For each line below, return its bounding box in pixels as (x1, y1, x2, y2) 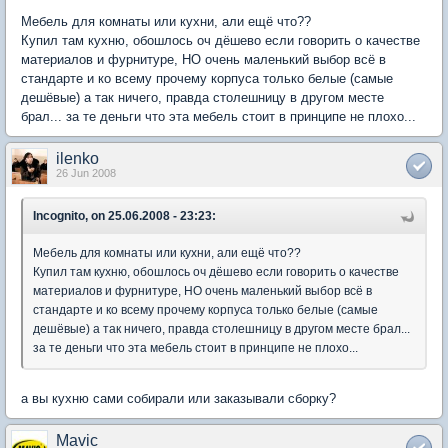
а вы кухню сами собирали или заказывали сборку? (21, 391, 336, 407)
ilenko (56, 150, 99, 168)
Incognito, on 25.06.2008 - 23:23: (33, 209, 216, 224)
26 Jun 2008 (56, 167, 116, 180)
